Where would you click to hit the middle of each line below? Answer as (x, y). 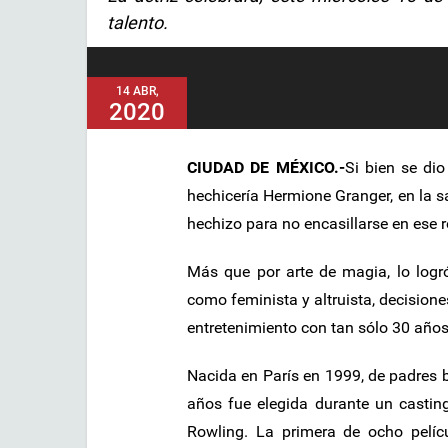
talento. (137, 23)
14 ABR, (137, 90)
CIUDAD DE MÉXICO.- (266, 167)
